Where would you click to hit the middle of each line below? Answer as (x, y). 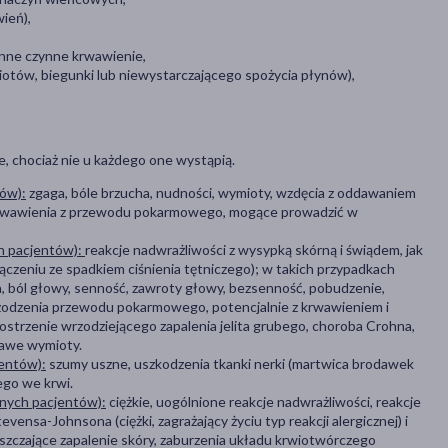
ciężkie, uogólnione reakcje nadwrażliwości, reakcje (263, 402)
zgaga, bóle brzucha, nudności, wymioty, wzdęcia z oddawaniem (221, 193)
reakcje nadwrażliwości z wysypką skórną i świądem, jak (254, 250)
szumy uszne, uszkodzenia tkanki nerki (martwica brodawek (230, 364)
